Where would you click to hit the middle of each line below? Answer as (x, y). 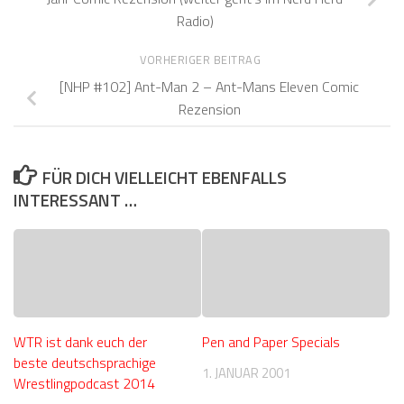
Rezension (209, 110)
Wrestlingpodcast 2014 (84, 384)
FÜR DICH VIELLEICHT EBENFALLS (165, 178)
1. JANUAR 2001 (246, 373)
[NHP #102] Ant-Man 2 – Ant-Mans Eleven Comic (209, 87)
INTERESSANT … (75, 200)
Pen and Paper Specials (271, 342)
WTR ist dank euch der (80, 342)
